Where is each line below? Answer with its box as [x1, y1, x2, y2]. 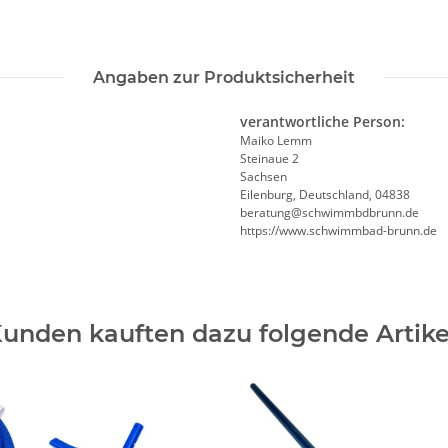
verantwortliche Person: [240, 111, 405, 131]
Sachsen [240, 167, 287, 185]
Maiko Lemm [240, 131, 312, 149]
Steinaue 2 [240, 149, 299, 167]
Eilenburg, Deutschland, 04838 [240, 185, 410, 203]
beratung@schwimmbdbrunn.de [240, 203, 419, 221]
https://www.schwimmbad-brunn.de [240, 221, 437, 239]
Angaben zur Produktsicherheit [93, 67, 355, 87]
